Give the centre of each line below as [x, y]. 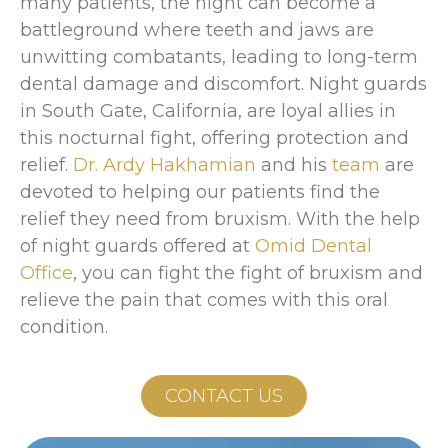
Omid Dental [313, 245]
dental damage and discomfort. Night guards [223, 83]
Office [46, 272]
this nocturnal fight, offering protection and [214, 137]
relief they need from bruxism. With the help [220, 218]
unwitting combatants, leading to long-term [219, 56]
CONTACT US [224, 396]
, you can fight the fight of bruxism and [248, 272]
